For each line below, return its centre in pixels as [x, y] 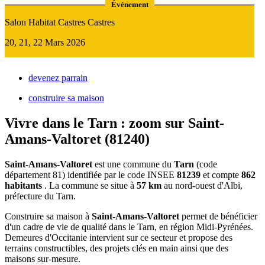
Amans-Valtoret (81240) [77, 139]
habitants [23, 185]
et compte [221, 174]
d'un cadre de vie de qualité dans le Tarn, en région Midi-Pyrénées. [129, 227]
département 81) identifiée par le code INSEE [91, 174]
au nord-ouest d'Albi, [202, 185]
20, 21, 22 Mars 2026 [45, 42]
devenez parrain [58, 77]
